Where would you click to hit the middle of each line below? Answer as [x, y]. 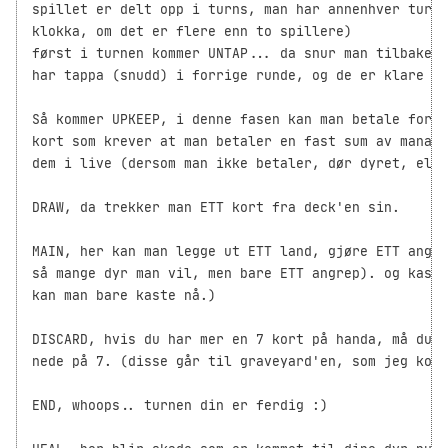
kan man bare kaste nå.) [124, 296]
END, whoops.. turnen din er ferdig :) [180, 406]
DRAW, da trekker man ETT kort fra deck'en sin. [216, 208]
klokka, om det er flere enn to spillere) [192, 32]
